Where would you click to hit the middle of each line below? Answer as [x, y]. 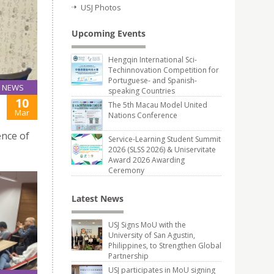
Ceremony [126, 170]
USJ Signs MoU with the [147, 225]
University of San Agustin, [152, 235]
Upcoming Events [109, 33]
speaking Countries [142, 91]
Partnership [128, 256]
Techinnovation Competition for [164, 70]
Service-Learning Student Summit [165, 139]
